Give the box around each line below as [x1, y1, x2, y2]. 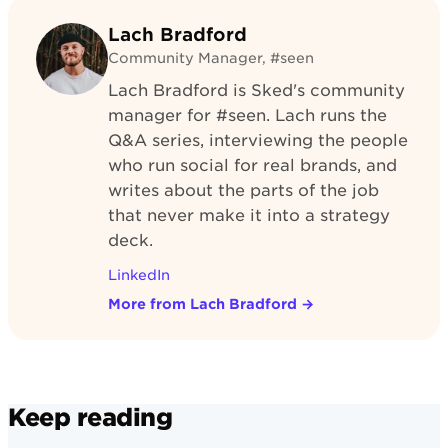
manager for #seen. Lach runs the [108, 105, 387, 125]
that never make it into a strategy [108, 205, 390, 225]
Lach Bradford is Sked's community [108, 80, 405, 100]
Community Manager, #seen [108, 49, 314, 66]
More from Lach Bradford [108, 295, 297, 312]
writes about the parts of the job [108, 180, 379, 200]
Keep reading [8, 402, 173, 432]
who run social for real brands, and [108, 155, 397, 175]
